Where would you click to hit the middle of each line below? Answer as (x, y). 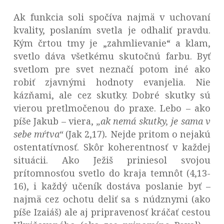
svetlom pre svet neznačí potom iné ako (112, 69)
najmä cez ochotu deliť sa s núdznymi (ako (112, 199)
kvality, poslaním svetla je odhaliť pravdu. (112, 30)
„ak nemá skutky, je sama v (153, 121)
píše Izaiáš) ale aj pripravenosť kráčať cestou (112, 212)
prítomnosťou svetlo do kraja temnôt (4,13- (112, 173)
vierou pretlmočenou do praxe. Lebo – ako (112, 108)
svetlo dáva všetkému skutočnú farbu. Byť (112, 56)
